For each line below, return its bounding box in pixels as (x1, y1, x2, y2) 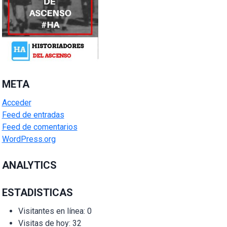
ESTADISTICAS (2, 186, 73, 199)
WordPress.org (2, 134, 56, 144)
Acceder (2, 97, 31, 107)
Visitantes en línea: (18, 206, 87, 216)
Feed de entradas (2, 109, 64, 120)
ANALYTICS (2, 159, 57, 171)
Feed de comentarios (2, 122, 78, 132)
